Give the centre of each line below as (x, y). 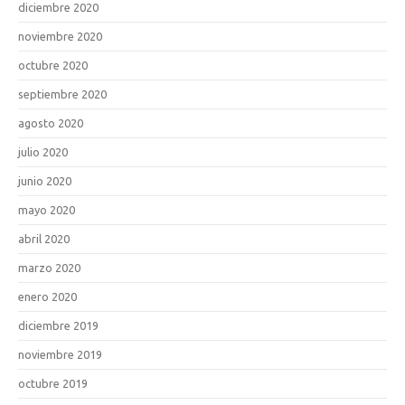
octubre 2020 (53, 65)
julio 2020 (43, 151)
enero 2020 (47, 296)
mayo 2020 (47, 209)
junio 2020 (45, 180)
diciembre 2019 (58, 325)
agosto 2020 (51, 122)
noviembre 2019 (60, 354)
